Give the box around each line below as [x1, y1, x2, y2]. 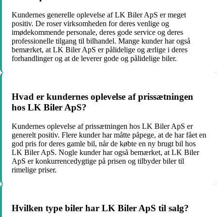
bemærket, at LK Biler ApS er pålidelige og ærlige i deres [12, 46, 187, 54]
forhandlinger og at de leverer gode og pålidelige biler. [12, 54, 177, 63]
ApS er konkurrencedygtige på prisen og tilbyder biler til [12, 156, 184, 165]
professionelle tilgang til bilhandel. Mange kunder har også [12, 37, 190, 46]
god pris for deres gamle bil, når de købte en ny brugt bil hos [12, 139, 196, 148]
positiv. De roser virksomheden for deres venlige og [12, 19, 169, 28]
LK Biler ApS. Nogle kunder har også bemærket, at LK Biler [12, 148, 199, 156]
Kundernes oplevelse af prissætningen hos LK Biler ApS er [12, 122, 193, 130]
